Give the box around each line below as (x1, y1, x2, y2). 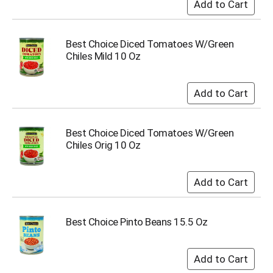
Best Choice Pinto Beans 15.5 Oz (66, 215, 208, 228)
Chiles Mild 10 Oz (66, 49, 141, 62)
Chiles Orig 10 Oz (66, 138, 141, 151)
